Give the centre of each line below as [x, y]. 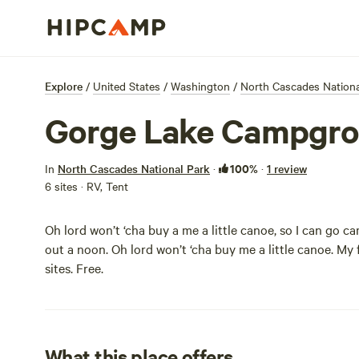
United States [127, 86]
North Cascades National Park [134, 168]
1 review [287, 168]
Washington [200, 86]
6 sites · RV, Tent [87, 186]
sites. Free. [74, 268]
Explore [64, 86]
